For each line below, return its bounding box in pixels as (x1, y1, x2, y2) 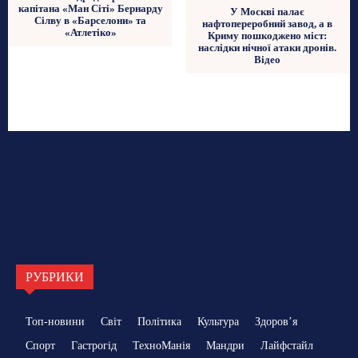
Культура (197, 315, 239, 328)
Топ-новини (26, 315, 85, 328)
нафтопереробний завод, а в (202, 18, 333, 30)
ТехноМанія (133, 339, 190, 352)
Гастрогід (71, 339, 117, 352)
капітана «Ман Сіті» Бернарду (18, 2, 163, 14)
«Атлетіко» (64, 26, 117, 38)
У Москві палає (230, 6, 305, 18)
